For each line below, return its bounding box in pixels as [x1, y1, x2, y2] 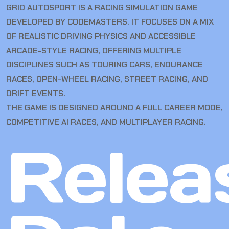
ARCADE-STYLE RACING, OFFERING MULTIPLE [6, 45, 181, 56]
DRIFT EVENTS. [6, 88, 65, 99]
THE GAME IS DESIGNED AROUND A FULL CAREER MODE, [6, 102, 223, 113]
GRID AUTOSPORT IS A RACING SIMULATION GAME [6, 2, 198, 13]
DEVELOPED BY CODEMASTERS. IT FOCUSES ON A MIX [6, 16, 214, 28]
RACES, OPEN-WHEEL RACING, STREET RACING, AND [6, 74, 208, 85]
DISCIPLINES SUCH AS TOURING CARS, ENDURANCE [6, 59, 203, 71]
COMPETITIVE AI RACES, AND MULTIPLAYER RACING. [6, 117, 206, 128]
